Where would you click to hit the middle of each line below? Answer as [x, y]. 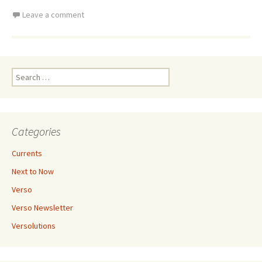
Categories [36, 132]
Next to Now [33, 172]
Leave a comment [53, 15]
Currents [27, 154]
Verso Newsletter [42, 208]
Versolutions [34, 226]
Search [23, 73]
